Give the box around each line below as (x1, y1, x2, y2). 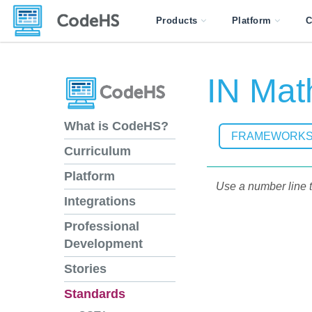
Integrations (64, 194, 136, 209)
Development (64, 237, 143, 251)
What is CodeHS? (64, 119, 169, 134)
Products (155, 15, 198, 26)
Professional (64, 219, 139, 234)
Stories (64, 262, 107, 276)
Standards (64, 287, 125, 302)
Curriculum (64, 144, 131, 159)
